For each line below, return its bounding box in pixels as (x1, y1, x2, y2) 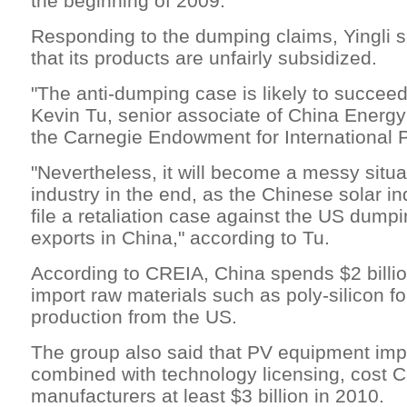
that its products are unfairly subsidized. (31, 46, 377, 68)
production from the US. (31, 305, 237, 327)
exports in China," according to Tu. (31, 226, 330, 248)
